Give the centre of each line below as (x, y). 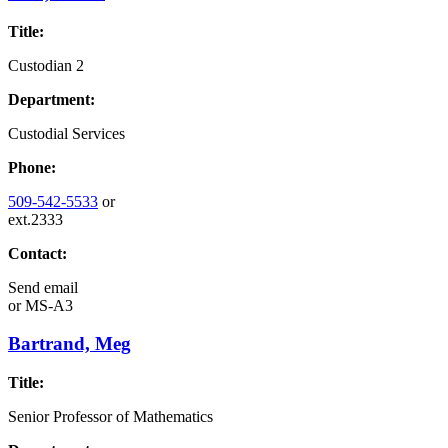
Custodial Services (66, 133)
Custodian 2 (46, 65)
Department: (51, 99)
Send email (43, 287)
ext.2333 (35, 219)
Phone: (32, 167)
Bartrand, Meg (69, 344)
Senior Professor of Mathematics (110, 416)
